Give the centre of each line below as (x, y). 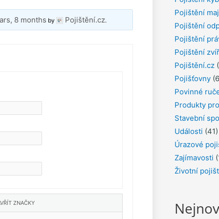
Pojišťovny (192, 78)
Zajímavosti (194, 157)
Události (188, 131)
